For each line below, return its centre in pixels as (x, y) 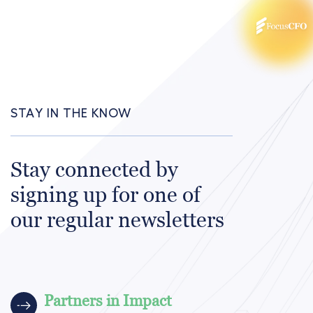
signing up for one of (105, 195)
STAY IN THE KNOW (71, 114)
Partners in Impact (108, 301)
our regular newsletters (117, 220)
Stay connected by (94, 170)
